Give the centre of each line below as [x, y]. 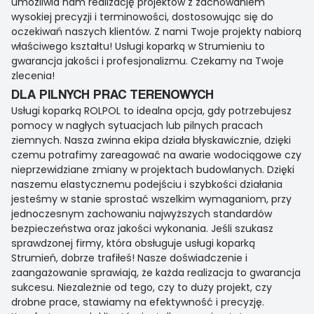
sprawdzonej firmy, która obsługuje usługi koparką [133, 244]
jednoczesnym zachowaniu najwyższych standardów [142, 214]
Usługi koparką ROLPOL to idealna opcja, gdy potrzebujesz [151, 111]
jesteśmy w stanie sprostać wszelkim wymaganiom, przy [151, 199]
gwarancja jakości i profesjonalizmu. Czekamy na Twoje [148, 61]
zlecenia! [33, 76]
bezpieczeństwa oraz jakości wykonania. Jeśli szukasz [142, 229]
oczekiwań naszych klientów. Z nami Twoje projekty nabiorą [156, 32]
